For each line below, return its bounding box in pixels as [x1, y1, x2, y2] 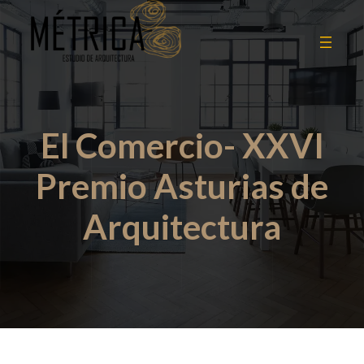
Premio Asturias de [36, 166, 328, 207]
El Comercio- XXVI [40, 125, 324, 167]
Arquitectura [83, 206, 281, 248]
